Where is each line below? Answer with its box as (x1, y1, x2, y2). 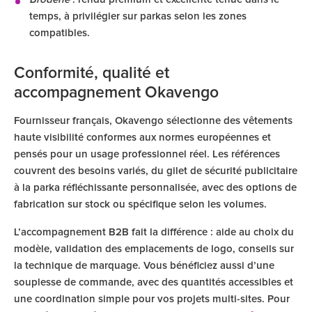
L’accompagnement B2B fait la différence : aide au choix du (14, 227, 294, 237)
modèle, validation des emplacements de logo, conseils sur (14, 244, 294, 254)
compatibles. (29, 28, 90, 38)
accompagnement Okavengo (14, 85, 219, 101)
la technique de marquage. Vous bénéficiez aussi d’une (14, 260, 274, 271)
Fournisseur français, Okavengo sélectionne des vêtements (14, 116, 292, 126)
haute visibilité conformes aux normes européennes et (14, 132, 271, 143)
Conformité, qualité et (14, 65, 169, 81)
